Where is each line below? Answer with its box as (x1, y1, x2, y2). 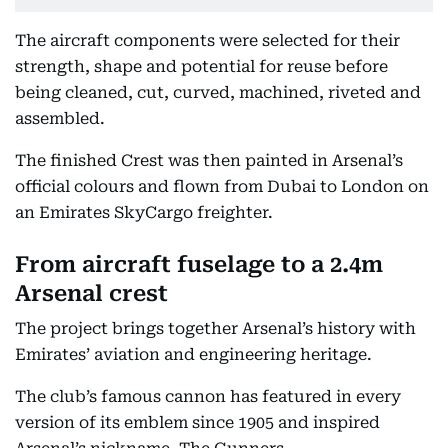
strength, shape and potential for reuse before (15, 57, 388, 77)
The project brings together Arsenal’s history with (15, 319, 416, 339)
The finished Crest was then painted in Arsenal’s (15, 151, 403, 171)
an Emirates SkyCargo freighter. (15, 203, 273, 223)
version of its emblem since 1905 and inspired (15, 413, 380, 433)
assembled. (15, 109, 105, 129)
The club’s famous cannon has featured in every (15, 387, 401, 407)
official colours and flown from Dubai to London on (15, 177, 429, 197)
